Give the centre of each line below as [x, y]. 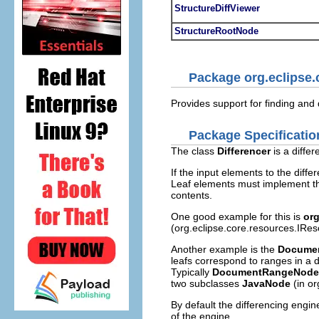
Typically [192, 272]
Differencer [244, 151]
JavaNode [266, 283]
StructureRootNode [216, 31]
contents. [192, 195]
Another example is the [224, 249]
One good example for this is [237, 216]
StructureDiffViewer [217, 8]
